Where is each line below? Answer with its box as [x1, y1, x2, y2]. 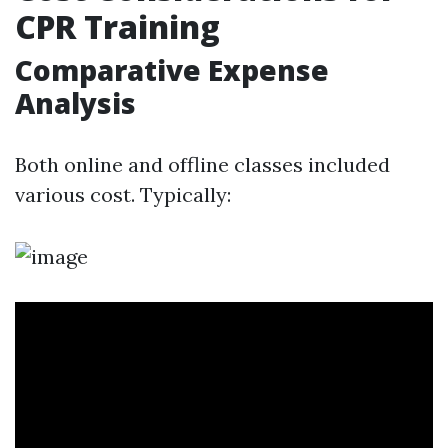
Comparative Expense [15, 51, 329, 89]
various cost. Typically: [15, 182, 231, 207]
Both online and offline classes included [15, 152, 390, 177]
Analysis [15, 84, 136, 122]
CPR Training [15, 5, 220, 48]
